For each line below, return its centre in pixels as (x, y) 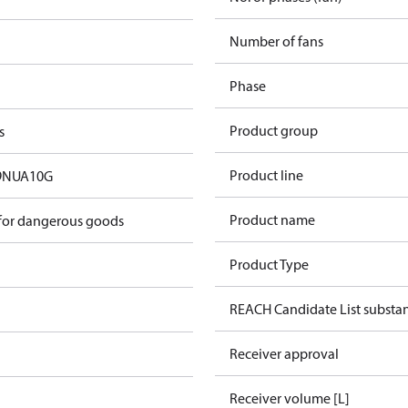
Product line (266, 175)
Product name (272, 219)
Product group (274, 130)
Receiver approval (284, 353)
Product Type (269, 264)
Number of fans (276, 41)
